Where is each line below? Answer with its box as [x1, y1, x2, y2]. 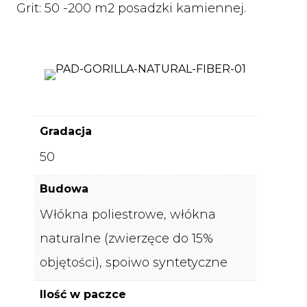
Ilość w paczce [40, 287, 126, 301]
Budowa [40, 182, 88, 195]
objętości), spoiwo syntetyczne [40, 254, 228, 270]
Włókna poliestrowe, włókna [40, 206, 216, 222]
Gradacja [40, 124, 92, 138]
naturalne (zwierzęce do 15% [40, 230, 213, 246]
